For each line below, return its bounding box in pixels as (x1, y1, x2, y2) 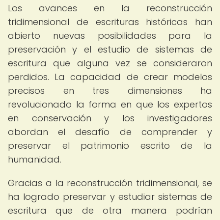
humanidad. (8, 153, 61, 165)
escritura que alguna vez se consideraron (8, 57, 212, 69)
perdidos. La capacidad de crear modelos (8, 71, 212, 83)
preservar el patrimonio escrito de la (8, 139, 212, 152)
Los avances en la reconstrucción (8, 2, 212, 14)
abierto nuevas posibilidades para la (8, 29, 212, 42)
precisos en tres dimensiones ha (8, 84, 212, 97)
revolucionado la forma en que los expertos (8, 98, 212, 110)
